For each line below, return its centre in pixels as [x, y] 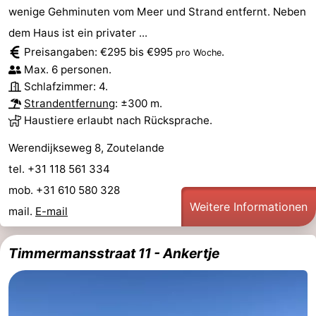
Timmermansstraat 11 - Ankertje [114, 254]
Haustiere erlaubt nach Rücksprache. [118, 121]
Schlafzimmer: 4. [66, 87]
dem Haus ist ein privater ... [78, 33]
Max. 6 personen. [68, 70]
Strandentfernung [69, 104]
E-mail [51, 212]
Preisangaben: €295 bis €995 [100, 52]
